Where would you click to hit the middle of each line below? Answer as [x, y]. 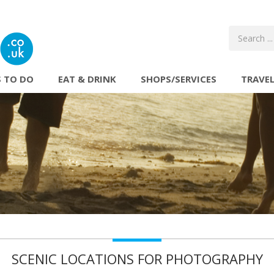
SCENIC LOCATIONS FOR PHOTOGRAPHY [137, 258]
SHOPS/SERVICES [179, 79]
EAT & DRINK [87, 79]
